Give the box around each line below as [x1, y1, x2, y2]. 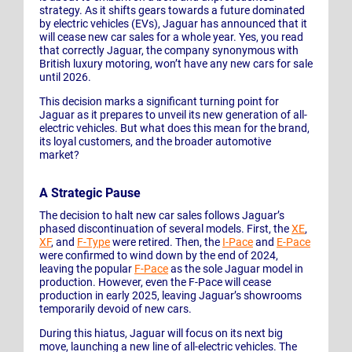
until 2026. [39, 71, 91, 84]
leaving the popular [39, 262, 134, 276]
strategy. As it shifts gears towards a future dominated [39, 4, 305, 17]
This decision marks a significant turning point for [39, 95, 279, 108]
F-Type [77, 236, 110, 249]
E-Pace [277, 236, 310, 249]
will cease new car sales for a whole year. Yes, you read [39, 31, 303, 44]
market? [39, 148, 79, 162]
